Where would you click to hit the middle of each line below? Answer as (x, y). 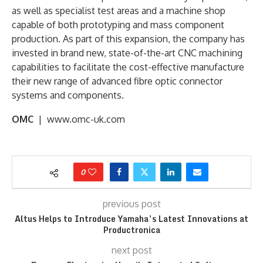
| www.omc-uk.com (79, 119)
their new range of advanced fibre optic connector (117, 81)
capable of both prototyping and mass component (118, 24)
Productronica (131, 230)
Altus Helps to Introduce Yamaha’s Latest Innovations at (131, 218)
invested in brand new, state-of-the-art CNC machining (127, 53)
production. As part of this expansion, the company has (128, 38)
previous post (131, 203)
